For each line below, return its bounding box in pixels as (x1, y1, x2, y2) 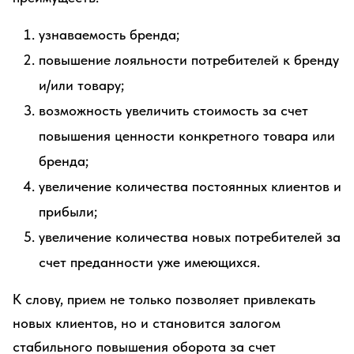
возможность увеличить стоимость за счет (39, 102, 308, 119)
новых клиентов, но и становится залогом (13, 314, 281, 331)
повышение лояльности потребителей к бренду (39, 51, 339, 68)
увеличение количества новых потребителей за (39, 228, 341, 245)
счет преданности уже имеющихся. (39, 254, 260, 270)
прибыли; (39, 203, 97, 220)
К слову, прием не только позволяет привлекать (13, 291, 315, 307)
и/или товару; (39, 77, 124, 93)
